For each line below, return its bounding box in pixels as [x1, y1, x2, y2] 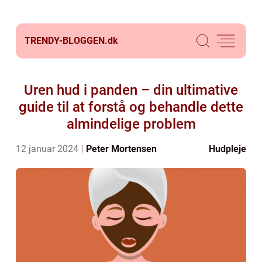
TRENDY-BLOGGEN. [25, 35, 108, 46]
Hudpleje [209, 143, 246, 154]
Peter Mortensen [86, 143, 157, 154]
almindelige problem [66, 116, 196, 132]
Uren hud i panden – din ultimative [24, 82, 238, 98]
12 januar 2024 [16, 143, 81, 154]
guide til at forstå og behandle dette [19, 99, 243, 115]
